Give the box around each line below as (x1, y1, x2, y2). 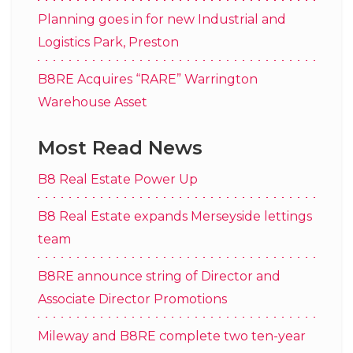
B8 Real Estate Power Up (38, 171, 198, 187)
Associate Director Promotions (38, 291, 227, 307)
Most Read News (38, 136, 203, 159)
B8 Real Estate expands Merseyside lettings (38, 208, 312, 224)
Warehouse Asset (38, 94, 147, 110)
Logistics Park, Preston (38, 34, 179, 50)
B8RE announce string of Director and (38, 268, 281, 284)
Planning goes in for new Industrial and (38, 11, 286, 27)
